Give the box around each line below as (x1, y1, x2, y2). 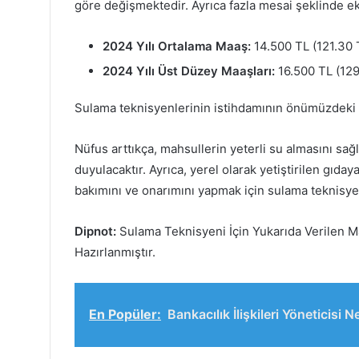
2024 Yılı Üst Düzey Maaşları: (103, 63, 275, 79)
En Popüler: (89, 306, 161, 323)
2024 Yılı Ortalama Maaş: (103, 38, 251, 54)
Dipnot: (75, 224, 116, 240)
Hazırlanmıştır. (75, 244, 155, 260)
